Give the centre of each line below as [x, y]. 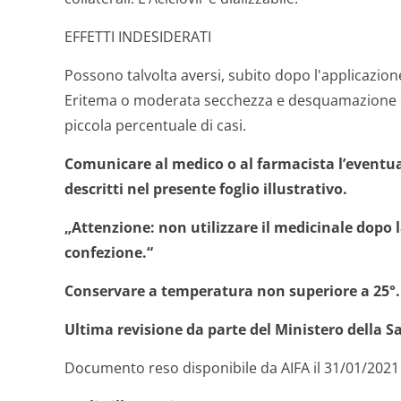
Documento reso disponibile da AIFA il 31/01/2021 [232, 368]
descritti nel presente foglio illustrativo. [206, 189]
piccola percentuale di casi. [155, 125]
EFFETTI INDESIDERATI [138, 37]
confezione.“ [109, 252]
